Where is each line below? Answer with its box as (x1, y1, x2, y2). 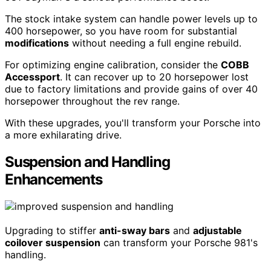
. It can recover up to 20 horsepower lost (60, 71, 249, 83)
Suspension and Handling (5, 153, 170, 171)
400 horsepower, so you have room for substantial (5, 25, 237, 38)
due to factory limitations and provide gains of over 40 (5, 83, 258, 96)
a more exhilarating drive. (5, 129, 122, 142)
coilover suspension (5, 237, 100, 249)
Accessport (5, 71, 60, 83)
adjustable (193, 224, 242, 237)
